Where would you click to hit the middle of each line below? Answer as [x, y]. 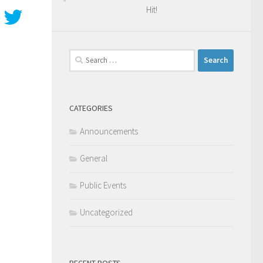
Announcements [109, 131]
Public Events [103, 185]
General [94, 158]
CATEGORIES [91, 108]
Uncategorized [106, 212]
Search [81, 55]
